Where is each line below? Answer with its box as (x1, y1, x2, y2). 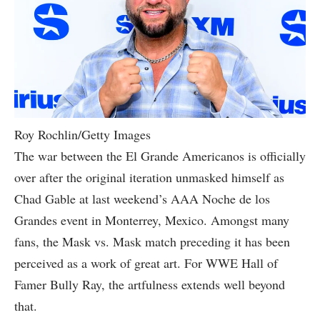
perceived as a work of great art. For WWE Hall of (14, 254, 278, 272)
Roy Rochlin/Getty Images (14, 126, 151, 144)
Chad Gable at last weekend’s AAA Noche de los (14, 190, 270, 208)
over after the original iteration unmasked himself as (14, 169, 284, 186)
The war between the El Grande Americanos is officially (14, 147, 306, 165)
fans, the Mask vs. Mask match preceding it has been (14, 233, 290, 251)
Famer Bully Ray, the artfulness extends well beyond (14, 276, 285, 294)
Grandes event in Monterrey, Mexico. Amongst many (14, 211, 289, 229)
